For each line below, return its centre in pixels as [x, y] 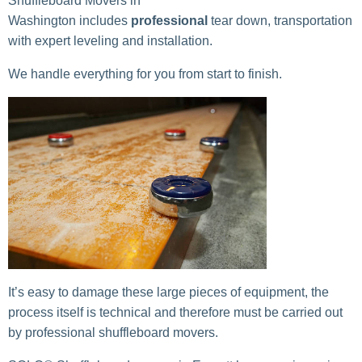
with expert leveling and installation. [110, 41]
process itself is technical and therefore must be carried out [175, 313]
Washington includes [69, 21]
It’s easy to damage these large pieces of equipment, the [168, 293]
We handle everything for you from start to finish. [145, 74]
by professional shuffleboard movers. [113, 333]
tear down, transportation [280, 21]
